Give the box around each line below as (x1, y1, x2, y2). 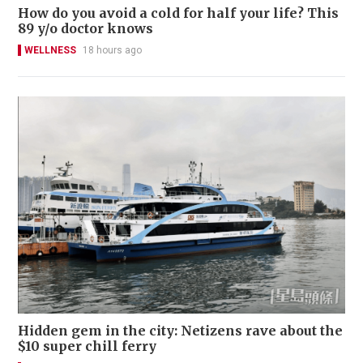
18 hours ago (83, 45, 142, 57)
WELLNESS (24, 45, 76, 57)
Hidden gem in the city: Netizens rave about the (18, 322, 343, 339)
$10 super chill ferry (18, 337, 156, 354)
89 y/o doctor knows (18, 20, 153, 37)
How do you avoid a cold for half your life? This (18, 5, 339, 22)
